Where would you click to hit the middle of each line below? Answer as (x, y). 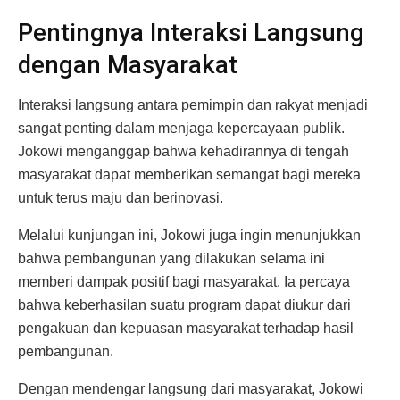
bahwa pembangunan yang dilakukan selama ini (171, 258)
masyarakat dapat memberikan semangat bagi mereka (189, 174)
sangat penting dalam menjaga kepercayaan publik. (181, 128)
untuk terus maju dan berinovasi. (121, 197)
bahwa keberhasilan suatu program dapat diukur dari (184, 304)
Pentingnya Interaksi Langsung (191, 33)
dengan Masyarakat (128, 66)
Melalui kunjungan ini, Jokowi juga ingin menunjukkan (189, 235)
